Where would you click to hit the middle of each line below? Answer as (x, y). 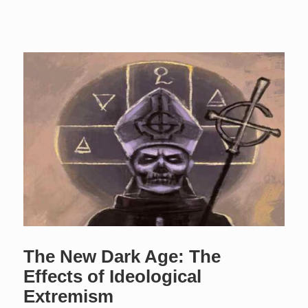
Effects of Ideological (113, 276)
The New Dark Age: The (122, 256)
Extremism (69, 296)
